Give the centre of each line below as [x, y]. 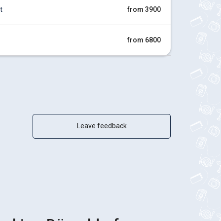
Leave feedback [102, 126]
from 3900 [144, 9]
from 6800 [144, 40]
